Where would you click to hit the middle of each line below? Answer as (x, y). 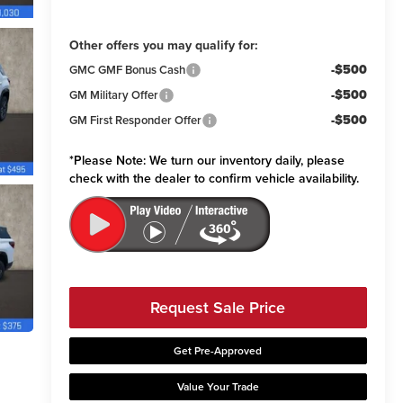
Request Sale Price (218, 308)
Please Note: (109, 161)
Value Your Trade (218, 387)
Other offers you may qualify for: (163, 45)
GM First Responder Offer (135, 121)
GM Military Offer (113, 95)
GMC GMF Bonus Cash (127, 70)
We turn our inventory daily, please (245, 161)
